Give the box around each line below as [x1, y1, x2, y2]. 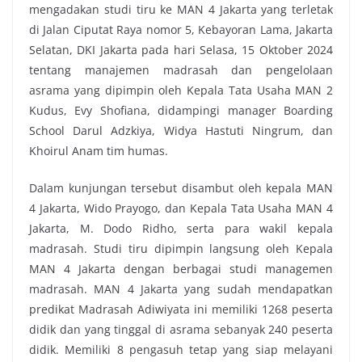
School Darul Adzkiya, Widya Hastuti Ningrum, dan [29, 123, 333, 139]
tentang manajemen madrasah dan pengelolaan [29, 62, 333, 78]
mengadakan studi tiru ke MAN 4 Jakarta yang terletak [29, 2, 333, 18]
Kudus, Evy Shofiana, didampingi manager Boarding [29, 103, 333, 119]
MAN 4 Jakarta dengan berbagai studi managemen [29, 261, 333, 277]
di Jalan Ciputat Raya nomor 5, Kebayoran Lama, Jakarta [29, 22, 333, 38]
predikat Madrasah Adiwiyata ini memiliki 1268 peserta [29, 301, 333, 318]
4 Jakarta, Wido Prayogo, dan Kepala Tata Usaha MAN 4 [29, 200, 333, 217]
